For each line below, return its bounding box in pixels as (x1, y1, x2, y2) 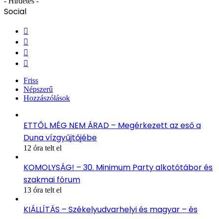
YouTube (28, 46, 56, 55)
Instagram (28, 57, 58, 66)
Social (4, 5, 26, 17)
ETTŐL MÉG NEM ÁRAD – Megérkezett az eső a (23, 119, 201, 131)
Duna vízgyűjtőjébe (23, 131, 97, 143)
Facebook (28, 24, 58, 33)
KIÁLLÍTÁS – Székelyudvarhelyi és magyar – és (23, 203, 197, 215)
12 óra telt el (23, 143, 62, 152)
